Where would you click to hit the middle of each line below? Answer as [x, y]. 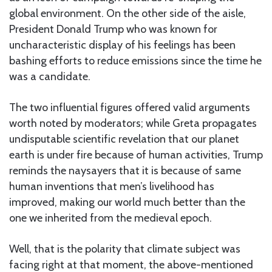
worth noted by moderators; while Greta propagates [133, 123]
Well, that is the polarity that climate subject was [125, 249]
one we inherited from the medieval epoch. [110, 218]
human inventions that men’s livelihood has [112, 186]
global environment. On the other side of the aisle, [127, 13]
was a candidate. [50, 76]
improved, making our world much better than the [127, 202]
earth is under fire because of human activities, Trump [136, 155]
